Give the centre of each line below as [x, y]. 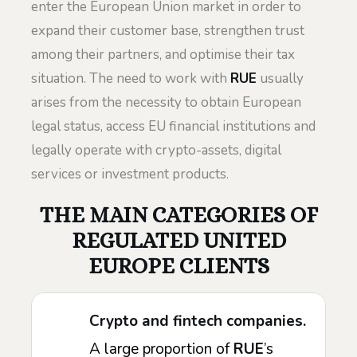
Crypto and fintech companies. [198, 322]
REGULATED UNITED [178, 240]
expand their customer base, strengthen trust [168, 30]
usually [280, 78]
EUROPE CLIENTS [178, 266]
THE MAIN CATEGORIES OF [178, 215]
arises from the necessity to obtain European [166, 102]
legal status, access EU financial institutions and [173, 126]
